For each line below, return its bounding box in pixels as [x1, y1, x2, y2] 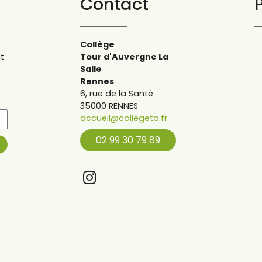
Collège [80, 38, 115, 50]
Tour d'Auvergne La [80, 50, 168, 63]
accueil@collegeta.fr [80, 112, 167, 124]
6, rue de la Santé [80, 87, 153, 99]
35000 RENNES [80, 99, 138, 112]
